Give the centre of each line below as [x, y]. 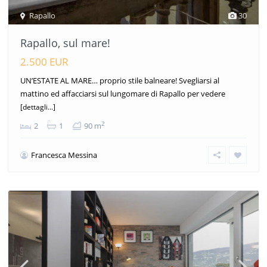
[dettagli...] [38, 107]
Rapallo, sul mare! [65, 43]
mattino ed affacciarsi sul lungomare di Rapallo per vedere [123, 94]
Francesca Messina [64, 155]
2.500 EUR [44, 62]
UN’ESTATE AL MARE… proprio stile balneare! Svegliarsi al [120, 81]
